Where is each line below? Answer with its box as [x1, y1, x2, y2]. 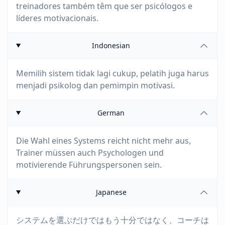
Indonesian [92, 41, 131, 50]
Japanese [95, 187, 127, 197]
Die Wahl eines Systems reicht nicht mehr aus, [16, 135, 191, 146]
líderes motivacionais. [16, 13, 98, 24]
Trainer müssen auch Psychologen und [16, 147, 164, 158]
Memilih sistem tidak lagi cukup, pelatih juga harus [16, 68, 209, 79]
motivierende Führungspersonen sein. [16, 159, 162, 170]
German [97, 108, 125, 118]
